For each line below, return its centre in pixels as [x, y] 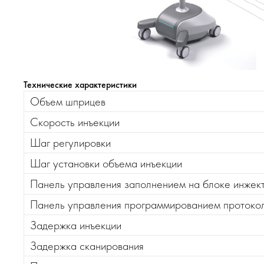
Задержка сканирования [87, 246]
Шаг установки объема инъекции [106, 163]
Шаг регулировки [70, 143]
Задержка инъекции [76, 225]
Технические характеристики [80, 85]
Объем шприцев [68, 101]
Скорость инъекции [75, 122]
